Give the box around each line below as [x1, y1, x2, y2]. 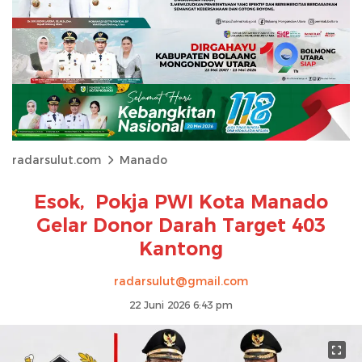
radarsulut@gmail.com [114, 273, 248, 288]
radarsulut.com [12, 152, 101, 167]
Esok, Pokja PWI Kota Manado [34, 190, 328, 213]
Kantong [139, 237, 223, 260]
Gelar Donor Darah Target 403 [36, 213, 326, 237]
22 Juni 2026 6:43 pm [129, 298, 233, 311]
